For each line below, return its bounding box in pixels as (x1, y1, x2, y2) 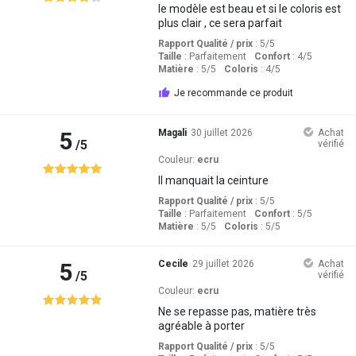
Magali (157, 126, 187, 138)
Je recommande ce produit (173, 87, 293, 99)
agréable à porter (157, 319, 245, 332)
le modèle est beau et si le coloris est (157, 2, 341, 15)
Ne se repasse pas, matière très (157, 304, 316, 318)
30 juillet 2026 (190, 126, 253, 138)
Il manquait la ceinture (157, 173, 269, 187)
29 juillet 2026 (192, 257, 254, 269)
